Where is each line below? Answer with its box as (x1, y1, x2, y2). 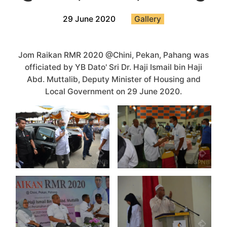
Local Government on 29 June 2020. (45, 86, 182, 96)
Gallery (134, 14, 162, 24)
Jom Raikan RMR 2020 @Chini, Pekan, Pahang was (18, 50, 209, 60)
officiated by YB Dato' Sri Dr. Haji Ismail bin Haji (25, 62, 202, 72)
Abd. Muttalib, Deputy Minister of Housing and (26, 74, 201, 84)
